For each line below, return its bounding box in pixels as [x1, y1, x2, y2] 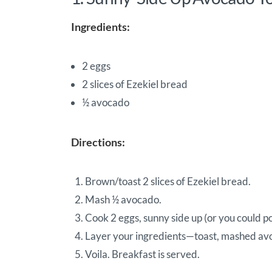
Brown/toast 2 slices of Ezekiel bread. [85, 175, 251, 188]
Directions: [71, 135, 125, 149]
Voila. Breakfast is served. [85, 248, 200, 261]
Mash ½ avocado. [85, 193, 161, 206]
